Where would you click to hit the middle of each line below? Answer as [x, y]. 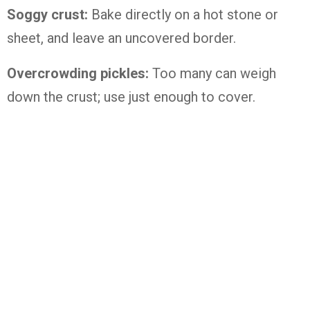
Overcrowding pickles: [78, 73]
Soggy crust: [47, 15]
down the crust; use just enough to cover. [131, 97]
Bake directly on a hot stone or [183, 15]
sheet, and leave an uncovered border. [121, 38]
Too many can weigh [212, 73]
